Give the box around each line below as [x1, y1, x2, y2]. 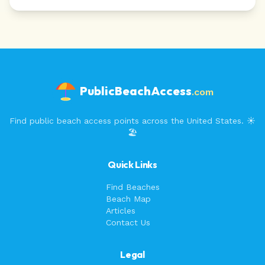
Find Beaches [105, 182, 160, 192]
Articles [105, 206, 135, 215]
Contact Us [105, 218, 150, 227]
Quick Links [108, 159, 157, 170]
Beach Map [105, 194, 151, 203]
